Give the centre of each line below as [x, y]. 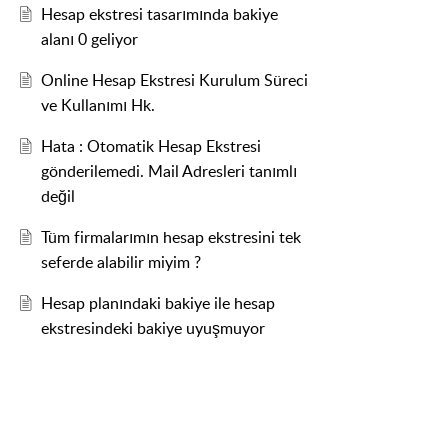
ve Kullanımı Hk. [97, 105]
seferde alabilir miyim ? [120, 262]
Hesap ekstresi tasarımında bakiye [159, 14]
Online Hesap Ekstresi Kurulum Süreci [174, 80]
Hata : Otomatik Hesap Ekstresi [150, 146]
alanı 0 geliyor [89, 39]
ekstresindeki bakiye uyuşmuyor [152, 328]
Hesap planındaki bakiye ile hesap [157, 303]
